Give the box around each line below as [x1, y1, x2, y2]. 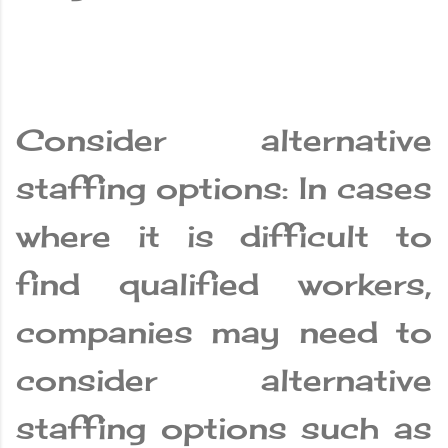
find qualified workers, [16, 266, 432, 303]
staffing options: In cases [16, 170, 432, 207]
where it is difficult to [16, 218, 432, 255]
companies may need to [16, 314, 432, 351]
